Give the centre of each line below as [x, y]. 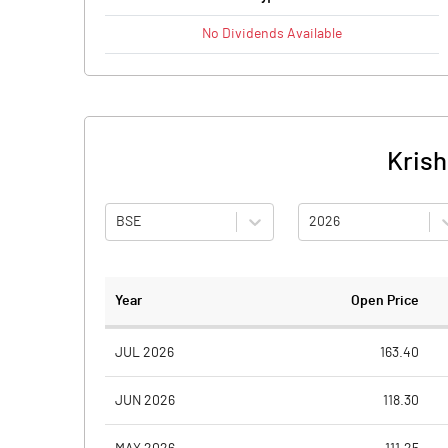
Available [313, 34]
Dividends [253, 34]
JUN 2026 [145, 400]
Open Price [385, 301]
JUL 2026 [144, 352]
